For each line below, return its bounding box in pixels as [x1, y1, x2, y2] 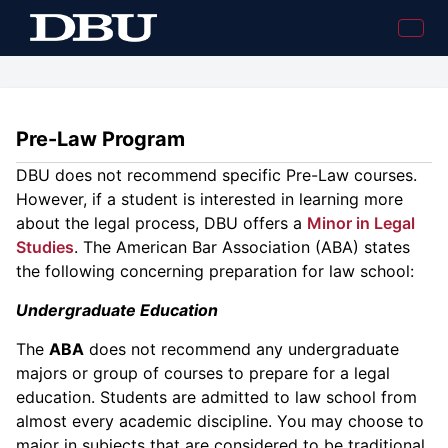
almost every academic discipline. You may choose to [16, 411, 424, 431]
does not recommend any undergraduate [84, 339, 399, 359]
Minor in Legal [307, 213, 415, 233]
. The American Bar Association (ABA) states [74, 237, 410, 257]
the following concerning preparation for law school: [16, 261, 414, 281]
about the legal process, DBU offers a [16, 213, 307, 233]
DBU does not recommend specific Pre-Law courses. [16, 165, 417, 185]
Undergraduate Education [16, 300, 218, 320]
